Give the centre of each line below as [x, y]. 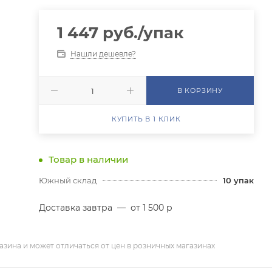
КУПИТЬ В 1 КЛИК [146, 119]
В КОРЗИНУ [200, 90]
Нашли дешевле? [103, 54]
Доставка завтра [76, 208]
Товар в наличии [87, 159]
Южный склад [67, 180]
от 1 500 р [150, 208]
